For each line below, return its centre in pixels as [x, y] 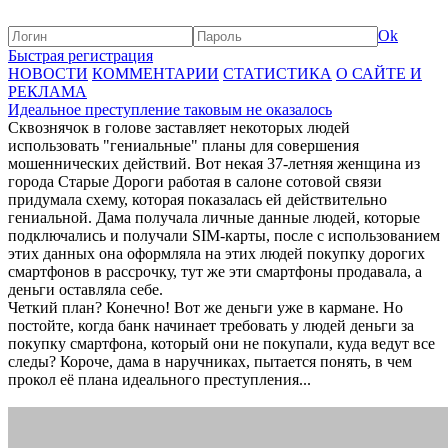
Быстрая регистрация [80, 55]
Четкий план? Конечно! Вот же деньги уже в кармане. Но [205, 307]
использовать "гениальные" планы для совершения [183, 145]
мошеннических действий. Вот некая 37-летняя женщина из [214, 163]
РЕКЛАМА [47, 91]
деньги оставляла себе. [85, 289]
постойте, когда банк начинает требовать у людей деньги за [211, 325]
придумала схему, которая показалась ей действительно [197, 199]
